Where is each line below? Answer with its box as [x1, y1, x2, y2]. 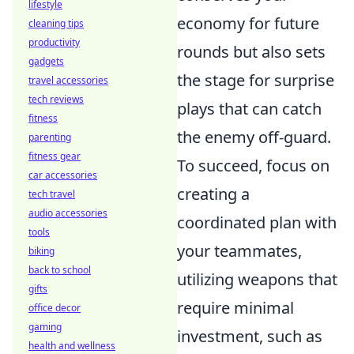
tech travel [28, 187, 75, 201]
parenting [28, 130, 71, 144]
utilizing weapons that [177, 269, 337, 290]
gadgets [28, 55, 64, 68]
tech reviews [28, 92, 84, 106]
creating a [177, 183, 250, 205]
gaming [28, 320, 62, 333]
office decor [28, 301, 81, 314]
